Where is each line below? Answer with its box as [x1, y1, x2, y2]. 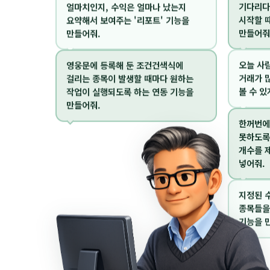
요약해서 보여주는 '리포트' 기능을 [66, 13, 189, 26]
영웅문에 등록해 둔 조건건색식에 [66, 58, 183, 72]
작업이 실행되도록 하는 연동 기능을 [66, 85, 193, 98]
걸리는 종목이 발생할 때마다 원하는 [66, 72, 193, 85]
